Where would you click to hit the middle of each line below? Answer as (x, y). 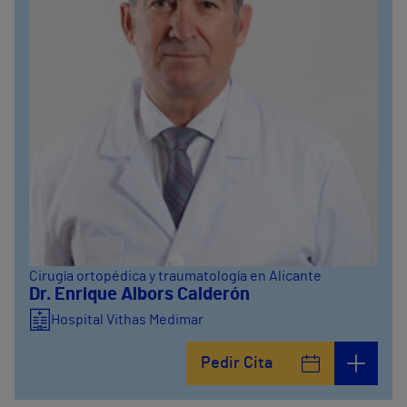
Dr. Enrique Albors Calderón (139, 294)
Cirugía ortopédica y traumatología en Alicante (175, 276)
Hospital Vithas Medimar (127, 320)
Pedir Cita (237, 363)
